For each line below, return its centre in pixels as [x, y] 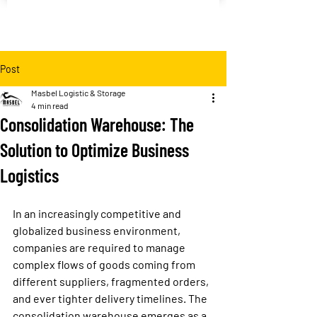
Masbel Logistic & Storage [78, 93]
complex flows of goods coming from [105, 264]
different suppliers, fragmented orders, [112, 281]
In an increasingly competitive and [98, 213]
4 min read [50, 105]
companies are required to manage [100, 247]
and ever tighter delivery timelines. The [111, 298]
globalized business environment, [98, 230]
